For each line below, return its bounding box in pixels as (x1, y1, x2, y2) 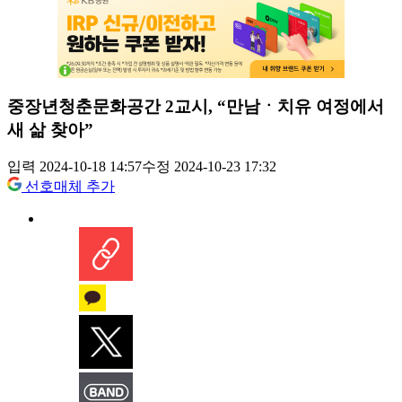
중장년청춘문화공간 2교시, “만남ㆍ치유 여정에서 (7, 96, 384, 116)
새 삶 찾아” (7, 119, 93, 139)
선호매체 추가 (25, 179, 115, 195)
